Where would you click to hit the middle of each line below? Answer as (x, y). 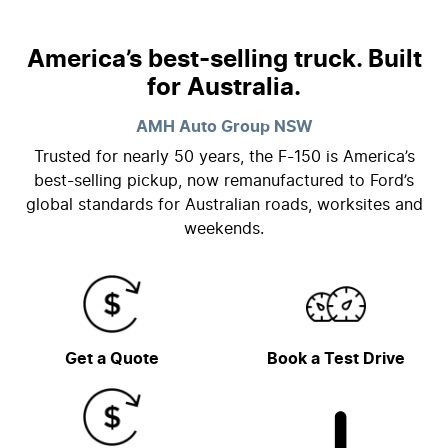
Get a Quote (112, 358)
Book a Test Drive (336, 358)
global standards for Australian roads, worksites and (224, 204)
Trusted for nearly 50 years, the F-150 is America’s (224, 156)
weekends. (224, 228)
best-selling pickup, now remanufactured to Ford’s (224, 180)
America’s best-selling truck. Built (224, 59)
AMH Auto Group (202, 126)
